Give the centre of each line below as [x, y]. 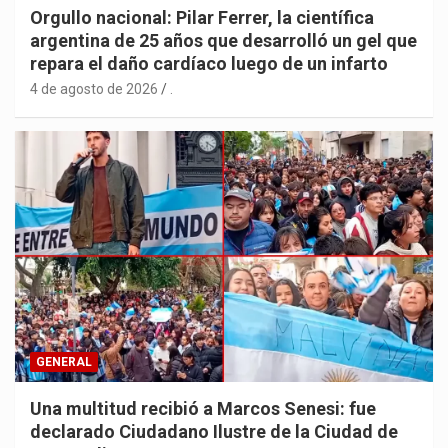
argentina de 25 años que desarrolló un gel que [223, 41]
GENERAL [64, 361]
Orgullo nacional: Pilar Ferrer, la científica [202, 18]
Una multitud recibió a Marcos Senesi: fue [203, 408]
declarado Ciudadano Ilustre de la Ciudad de [214, 431]
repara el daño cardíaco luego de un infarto [209, 64]
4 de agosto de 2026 [94, 89]
